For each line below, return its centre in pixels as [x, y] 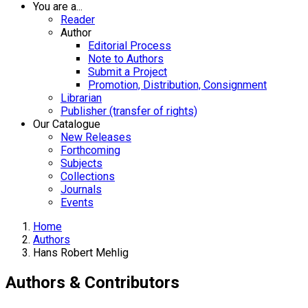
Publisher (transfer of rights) [129, 111]
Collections [88, 176]
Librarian [81, 98]
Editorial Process [130, 46]
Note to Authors [126, 59]
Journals [81, 189]
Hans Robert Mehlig [81, 253]
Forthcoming [90, 150]
